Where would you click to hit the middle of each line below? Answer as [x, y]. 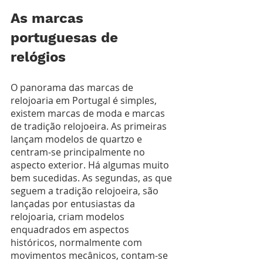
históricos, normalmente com [77, 242]
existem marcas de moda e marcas [89, 113]
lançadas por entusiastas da [74, 203]
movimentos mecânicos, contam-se [90, 255]
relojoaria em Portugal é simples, [85, 100]
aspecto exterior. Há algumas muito [91, 165]
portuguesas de [66, 37]
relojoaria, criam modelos [69, 216]
